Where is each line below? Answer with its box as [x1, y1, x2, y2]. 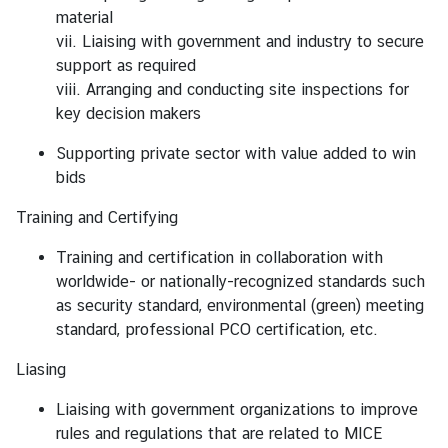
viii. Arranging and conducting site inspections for [56, 79, 409, 99]
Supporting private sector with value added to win [56, 143, 416, 163]
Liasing [16, 359, 66, 379]
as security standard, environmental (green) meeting [56, 295, 424, 315]
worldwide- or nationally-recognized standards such [56, 271, 425, 291]
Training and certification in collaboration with [56, 247, 383, 267]
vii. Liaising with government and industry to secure [56, 31, 424, 51]
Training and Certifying [16, 207, 178, 227]
